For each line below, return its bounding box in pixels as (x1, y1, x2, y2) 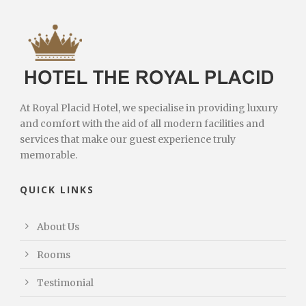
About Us (37, 220, 79, 233)
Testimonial (37, 276, 94, 289)
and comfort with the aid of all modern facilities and (20, 117, 264, 130)
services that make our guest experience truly (20, 133, 236, 145)
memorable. (20, 148, 77, 161)
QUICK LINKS (20, 182, 94, 196)
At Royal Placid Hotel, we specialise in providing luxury (20, 101, 278, 114)
